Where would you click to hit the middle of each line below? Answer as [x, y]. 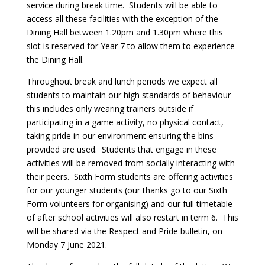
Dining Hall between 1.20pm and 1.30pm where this [125, 32]
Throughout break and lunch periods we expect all [122, 81]
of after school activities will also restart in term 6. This [132, 217]
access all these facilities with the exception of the [122, 19]
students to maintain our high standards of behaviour [128, 95]
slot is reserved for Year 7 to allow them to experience [130, 46]
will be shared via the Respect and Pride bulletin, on [124, 231]
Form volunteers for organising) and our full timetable [129, 204]
